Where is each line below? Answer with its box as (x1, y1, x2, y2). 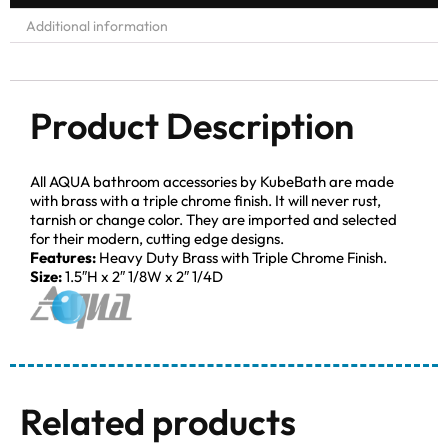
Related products (20, 398, 296, 444)
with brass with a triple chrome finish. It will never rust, (30, 190, 381, 210)
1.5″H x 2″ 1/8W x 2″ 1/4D (62, 266, 223, 286)
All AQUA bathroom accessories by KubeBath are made (30, 171, 394, 191)
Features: (30, 247, 99, 267)
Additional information (26, 17, 168, 36)
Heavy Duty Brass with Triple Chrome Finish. (99, 247, 387, 267)
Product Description (30, 102, 354, 148)
